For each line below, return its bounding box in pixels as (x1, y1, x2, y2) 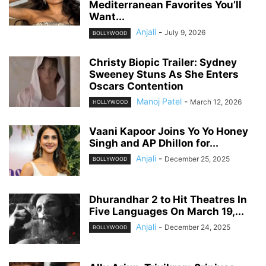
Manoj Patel (137, 96, 182, 106)
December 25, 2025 (164, 154, 230, 163)
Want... (89, 11, 125, 23)
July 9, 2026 (164, 28, 205, 37)
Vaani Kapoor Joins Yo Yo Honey (89, 125, 248, 137)
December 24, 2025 (164, 222, 230, 232)
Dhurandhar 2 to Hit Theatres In (89, 193, 247, 205)
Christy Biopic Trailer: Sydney (89, 56, 237, 68)
